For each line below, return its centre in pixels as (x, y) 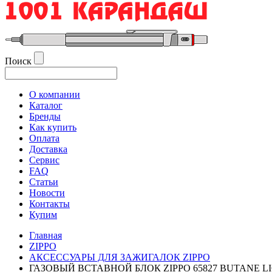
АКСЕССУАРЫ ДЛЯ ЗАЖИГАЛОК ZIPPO (120, 257)
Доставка (48, 149)
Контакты (49, 204)
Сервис (44, 160)
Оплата (44, 138)
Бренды (45, 116)
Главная (46, 235)
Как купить (53, 127)
